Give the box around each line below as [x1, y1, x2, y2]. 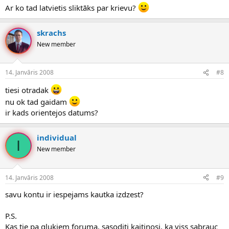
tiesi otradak [5, 85, 51, 96]
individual [37, 132, 77, 143]
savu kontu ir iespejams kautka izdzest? [5, 189, 144, 199]
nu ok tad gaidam [5, 97, 69, 107]
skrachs [37, 27, 66, 38]
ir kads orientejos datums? [5, 107, 98, 118]
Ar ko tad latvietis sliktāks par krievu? [5, 2, 138, 13]
